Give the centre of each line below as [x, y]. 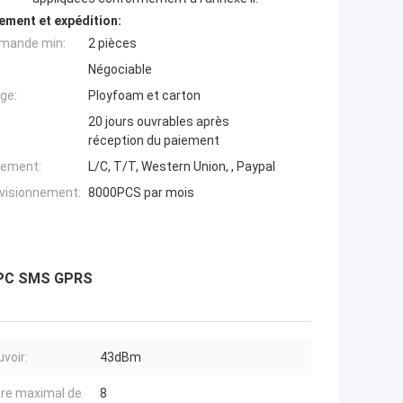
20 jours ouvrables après [159, 122]
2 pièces [112, 44]
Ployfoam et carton [144, 96]
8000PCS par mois [141, 193]
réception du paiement [154, 141]
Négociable [120, 70]
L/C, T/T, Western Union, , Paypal [182, 167]
